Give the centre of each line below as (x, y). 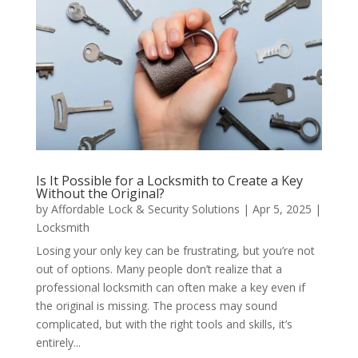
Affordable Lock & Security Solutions (145, 209)
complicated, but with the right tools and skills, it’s (164, 324)
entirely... (58, 343)
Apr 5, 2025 (282, 209)
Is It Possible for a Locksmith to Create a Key (169, 181)
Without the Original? (100, 194)
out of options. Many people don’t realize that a (159, 269)
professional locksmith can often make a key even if (170, 288)
